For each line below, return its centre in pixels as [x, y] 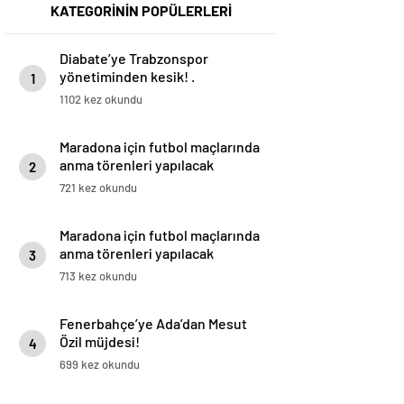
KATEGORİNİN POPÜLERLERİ [141, 11]
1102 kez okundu [101, 100]
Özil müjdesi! [100, 342]
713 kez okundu [98, 276]
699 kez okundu [100, 365]
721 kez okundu [98, 188]
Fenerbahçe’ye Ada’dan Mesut [153, 324]
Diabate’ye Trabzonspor [134, 59]
